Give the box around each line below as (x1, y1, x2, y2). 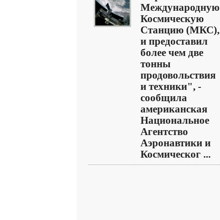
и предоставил (140, 36, 208, 47)
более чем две (140, 47, 203, 58)
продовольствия (140, 70, 216, 81)
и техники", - (140, 81, 201, 92)
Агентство (140, 126, 188, 137)
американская (140, 104, 207, 114)
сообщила (140, 92, 187, 103)
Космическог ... (140, 149, 211, 160)
